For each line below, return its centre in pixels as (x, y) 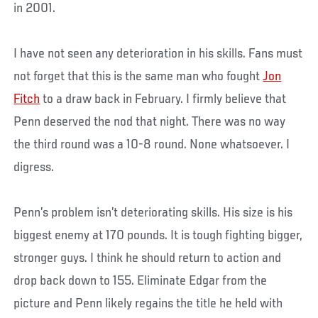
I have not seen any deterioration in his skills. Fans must (158, 54)
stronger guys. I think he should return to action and (148, 258)
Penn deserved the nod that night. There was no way (150, 122)
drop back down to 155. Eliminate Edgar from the (141, 281)
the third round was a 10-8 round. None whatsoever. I (152, 144)
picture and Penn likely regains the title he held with (148, 303)
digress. (34, 167)
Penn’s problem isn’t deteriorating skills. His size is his (153, 213)
